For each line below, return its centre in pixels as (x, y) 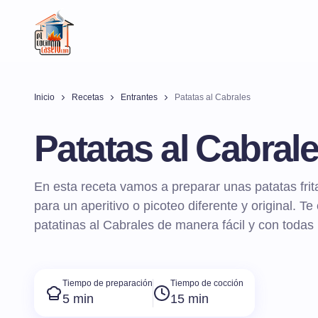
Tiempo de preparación (108, 284)
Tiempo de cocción (207, 284)
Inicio (44, 97)
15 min (190, 299)
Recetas (88, 97)
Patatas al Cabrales (213, 97)
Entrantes (139, 97)
